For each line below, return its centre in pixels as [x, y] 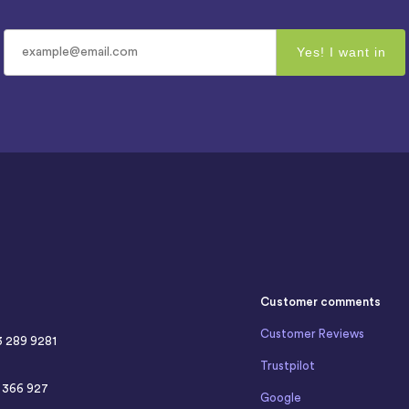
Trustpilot [287, 365]
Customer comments [320, 301]
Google [280, 397]
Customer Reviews [312, 333]
